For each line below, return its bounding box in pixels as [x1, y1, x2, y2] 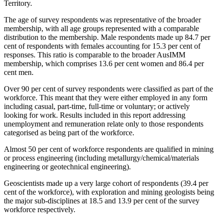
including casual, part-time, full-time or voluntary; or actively [4, 102, 190, 111]
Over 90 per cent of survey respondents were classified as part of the [4, 85, 213, 93]
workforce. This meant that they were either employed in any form [4, 93, 207, 102]
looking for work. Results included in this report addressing [4, 111, 185, 120]
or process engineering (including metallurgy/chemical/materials [4, 154, 199, 163]
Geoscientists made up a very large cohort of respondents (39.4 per [4, 179, 208, 188]
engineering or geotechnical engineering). [4, 163, 131, 171]
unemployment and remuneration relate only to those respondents [4, 120, 203, 128]
